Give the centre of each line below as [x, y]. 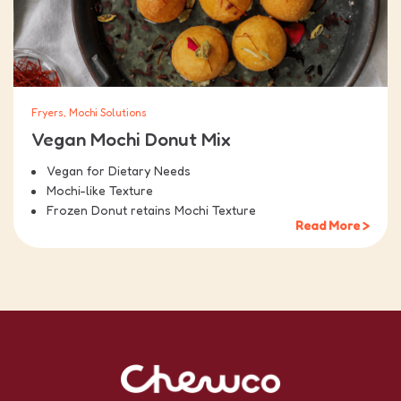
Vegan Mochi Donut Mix [131, 139]
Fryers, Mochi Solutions [89, 112]
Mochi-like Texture [100, 190]
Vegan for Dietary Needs [119, 170]
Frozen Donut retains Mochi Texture [151, 209]
